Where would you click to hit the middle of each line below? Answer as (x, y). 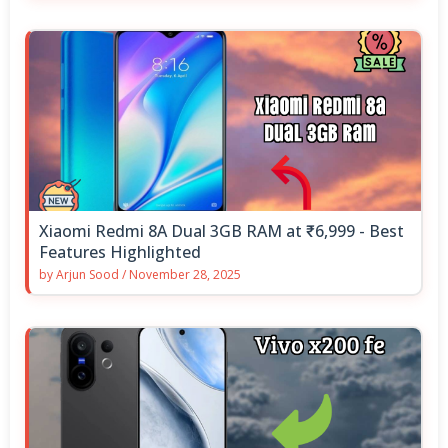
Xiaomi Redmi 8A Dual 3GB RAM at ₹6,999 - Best (221, 230)
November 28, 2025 (185, 274)
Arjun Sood (87, 274)
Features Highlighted (120, 251)
